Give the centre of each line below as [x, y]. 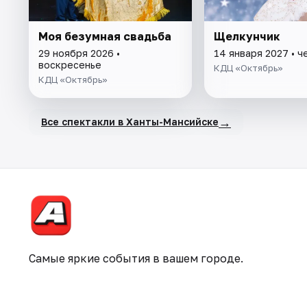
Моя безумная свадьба [105, 36]
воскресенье [70, 64]
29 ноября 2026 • [79, 53]
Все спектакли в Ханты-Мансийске [130, 122]
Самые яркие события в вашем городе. [136, 258]
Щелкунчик [247, 36]
